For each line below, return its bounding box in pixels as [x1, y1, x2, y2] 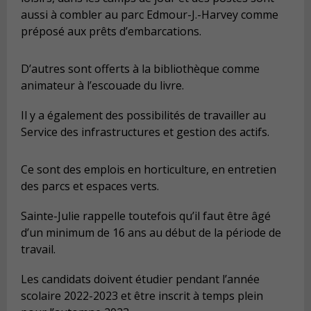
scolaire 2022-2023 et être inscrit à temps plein [21, 288, 263, 304]
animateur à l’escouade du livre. [21, 77, 184, 93]
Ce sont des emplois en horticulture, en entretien [21, 162, 276, 178]
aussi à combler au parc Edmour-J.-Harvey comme [21, 7, 278, 23]
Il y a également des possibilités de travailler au [21, 108, 266, 124]
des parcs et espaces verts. [21, 178, 159, 194]
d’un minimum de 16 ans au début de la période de [21, 225, 281, 241]
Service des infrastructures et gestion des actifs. [21, 124, 269, 140]
